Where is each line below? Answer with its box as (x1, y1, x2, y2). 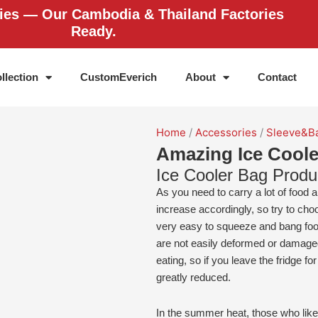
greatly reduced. (156, 271, 231, 283)
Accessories (195, 126, 257, 139)
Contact (258, 71, 297, 83)
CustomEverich (80, 71, 158, 83)
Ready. (71, 23, 117, 39)
